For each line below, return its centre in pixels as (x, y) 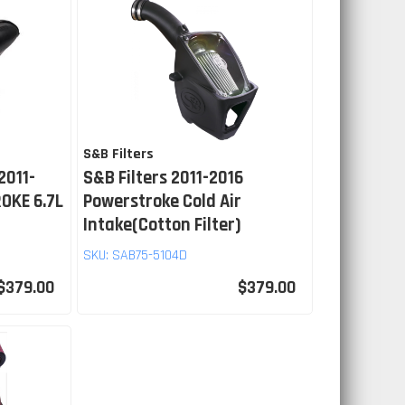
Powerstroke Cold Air (162, 202)
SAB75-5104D (149, 255)
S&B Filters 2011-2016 (163, 178)
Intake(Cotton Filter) (162, 225)
